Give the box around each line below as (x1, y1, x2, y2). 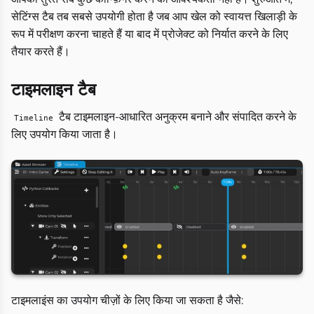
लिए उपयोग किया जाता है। (11, 128, 118, 142)
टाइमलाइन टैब (11, 79, 96, 100)
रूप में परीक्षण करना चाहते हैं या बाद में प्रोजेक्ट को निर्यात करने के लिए (11, 27, 288, 41)
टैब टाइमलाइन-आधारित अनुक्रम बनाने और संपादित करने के (56, 110, 296, 124)
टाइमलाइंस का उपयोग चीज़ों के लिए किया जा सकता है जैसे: (11, 294, 243, 308)
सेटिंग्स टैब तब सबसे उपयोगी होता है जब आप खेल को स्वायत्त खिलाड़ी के (11, 10, 297, 24)
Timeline (14, 113, 53, 123)
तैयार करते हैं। (11, 45, 70, 59)
